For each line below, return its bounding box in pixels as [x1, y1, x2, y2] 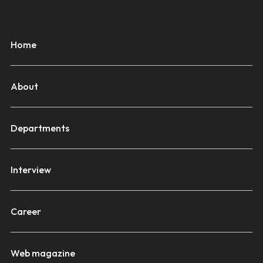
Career [10, 205, 41, 217]
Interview [10, 164, 51, 176]
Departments [10, 122, 69, 134]
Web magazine [10, 247, 75, 259]
